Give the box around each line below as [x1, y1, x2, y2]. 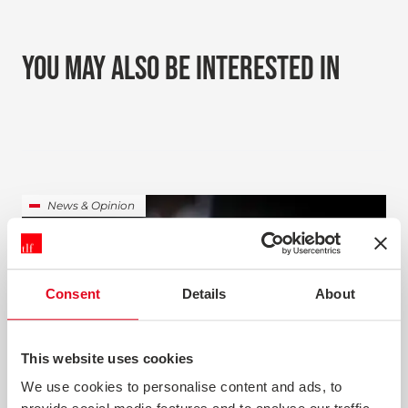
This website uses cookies [21, 350, 194, 366]
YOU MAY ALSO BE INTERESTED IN [22, 50, 340, 90]
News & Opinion [47, 199, 135, 213]
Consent [46, 285, 100, 301]
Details [181, 285, 227, 301]
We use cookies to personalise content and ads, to [21, 379, 342, 395]
